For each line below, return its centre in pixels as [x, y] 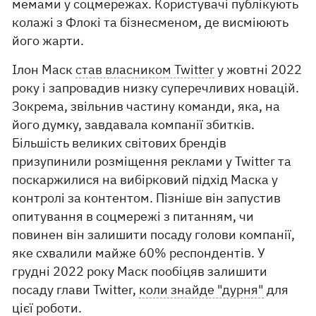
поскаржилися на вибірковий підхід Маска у [145, 180]
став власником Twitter [145, 70]
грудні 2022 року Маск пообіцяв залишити [140, 272]
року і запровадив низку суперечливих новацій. [156, 88]
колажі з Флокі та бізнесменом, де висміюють [151, 23]
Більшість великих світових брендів [120, 143]
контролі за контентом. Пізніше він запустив [147, 198]
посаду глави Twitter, [76, 290]
